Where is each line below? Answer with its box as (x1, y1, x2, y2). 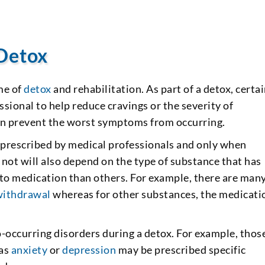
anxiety (11, 243, 48, 256)
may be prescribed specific (116, 243, 246, 256)
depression (62, 243, 117, 256)
